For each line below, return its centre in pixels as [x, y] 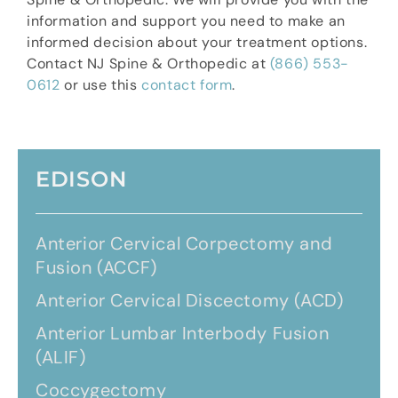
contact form [187, 85]
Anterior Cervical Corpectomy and [184, 244]
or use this [101, 85]
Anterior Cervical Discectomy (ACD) [190, 301]
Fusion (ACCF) [96, 268]
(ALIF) [61, 358]
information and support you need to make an [186, 21]
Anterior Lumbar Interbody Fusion [183, 334]
